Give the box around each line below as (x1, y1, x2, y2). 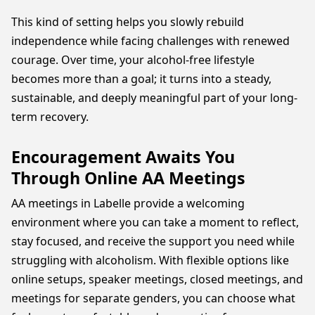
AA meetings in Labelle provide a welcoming (11, 195, 245, 211)
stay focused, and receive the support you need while (11, 233, 295, 249)
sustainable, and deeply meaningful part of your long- (11, 90, 297, 105)
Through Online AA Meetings (11, 167, 245, 189)
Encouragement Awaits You (11, 146, 235, 168)
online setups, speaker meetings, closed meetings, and (11, 271, 303, 287)
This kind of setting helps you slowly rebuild (11, 14, 244, 30)
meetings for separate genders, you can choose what (11, 290, 295, 306)
